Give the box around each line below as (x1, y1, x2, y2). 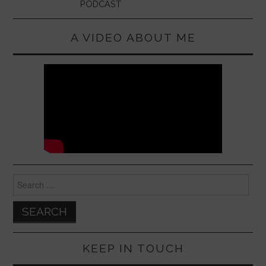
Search (12, 174, 39, 184)
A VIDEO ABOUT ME (70, 30, 196, 44)
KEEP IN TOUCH (82, 241, 184, 255)
